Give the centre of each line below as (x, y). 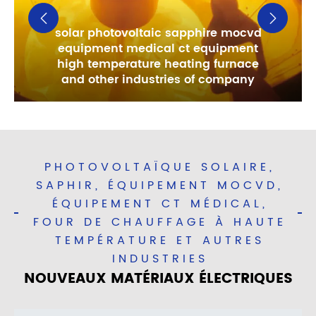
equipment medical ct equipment (158, 49)
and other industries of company (158, 80)
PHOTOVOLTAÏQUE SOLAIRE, (160, 168)
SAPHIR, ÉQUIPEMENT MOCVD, (160, 186)
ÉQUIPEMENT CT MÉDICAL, (160, 204)
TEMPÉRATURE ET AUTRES (160, 241)
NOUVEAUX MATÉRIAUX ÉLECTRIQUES (158, 279)
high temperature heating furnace (158, 65)
